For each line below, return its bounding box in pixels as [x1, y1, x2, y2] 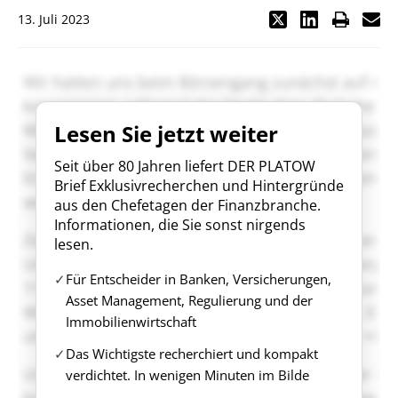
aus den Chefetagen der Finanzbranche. [54, 195, 321, 215]
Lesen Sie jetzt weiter [54, 119, 278, 148]
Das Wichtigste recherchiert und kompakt [66, 345, 318, 362]
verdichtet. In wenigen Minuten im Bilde [66, 366, 309, 384]
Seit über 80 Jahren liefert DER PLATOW [54, 156, 315, 176]
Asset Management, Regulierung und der [66, 291, 313, 309]
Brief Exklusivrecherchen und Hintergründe [54, 176, 344, 195]
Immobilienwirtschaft [66, 313, 196, 330]
